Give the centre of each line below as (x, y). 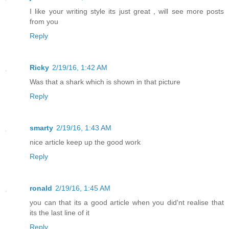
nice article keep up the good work (85, 142)
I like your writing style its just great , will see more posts (127, 11)
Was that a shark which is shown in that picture (105, 82)
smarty (41, 128)
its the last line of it (60, 212)
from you (44, 21)
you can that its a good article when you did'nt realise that (127, 202)
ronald (41, 188)
